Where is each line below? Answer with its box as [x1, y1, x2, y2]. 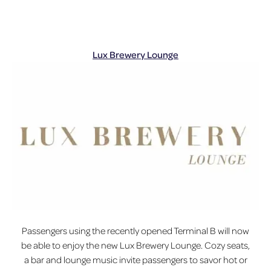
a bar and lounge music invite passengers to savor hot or [24, 253, 247, 266]
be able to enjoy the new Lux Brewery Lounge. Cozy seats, [21, 238, 250, 251]
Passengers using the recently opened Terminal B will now [22, 224, 249, 237]
